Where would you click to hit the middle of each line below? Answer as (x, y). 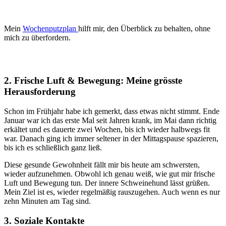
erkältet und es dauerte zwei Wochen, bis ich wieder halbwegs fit (107, 129)
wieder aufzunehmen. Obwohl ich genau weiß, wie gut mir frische (109, 174)
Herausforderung (40, 92)
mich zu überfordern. (37, 38)
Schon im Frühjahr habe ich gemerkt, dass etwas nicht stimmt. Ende (112, 111)
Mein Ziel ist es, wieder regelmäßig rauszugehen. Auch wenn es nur (112, 192)
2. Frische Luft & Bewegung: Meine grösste (93, 81)
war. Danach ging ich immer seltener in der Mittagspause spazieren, (111, 138)
